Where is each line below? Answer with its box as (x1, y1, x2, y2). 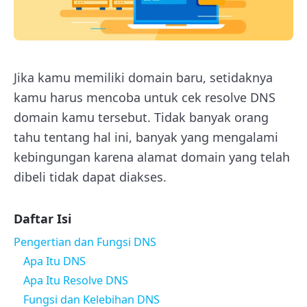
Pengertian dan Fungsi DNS (14, 234, 156, 249)
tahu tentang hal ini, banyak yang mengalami (14, 128, 278, 145)
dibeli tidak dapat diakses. (14, 168, 167, 185)
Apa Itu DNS (23, 253, 86, 269)
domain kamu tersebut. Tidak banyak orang (14, 108, 269, 125)
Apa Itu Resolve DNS (23, 272, 128, 288)
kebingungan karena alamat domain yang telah (14, 148, 290, 165)
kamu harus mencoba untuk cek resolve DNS (14, 88, 275, 106)
